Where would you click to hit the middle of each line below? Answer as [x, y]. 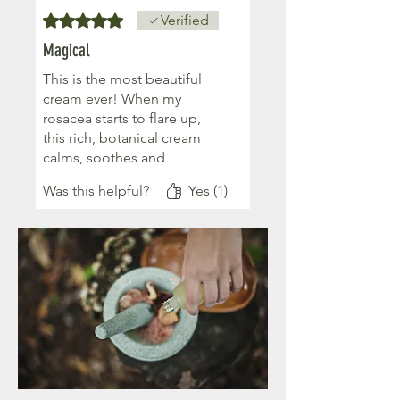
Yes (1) [208, 191]
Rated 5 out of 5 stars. [111, 19]
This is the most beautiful [122, 79]
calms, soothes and [104, 158]
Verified [185, 21]
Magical [66, 50]
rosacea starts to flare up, [122, 119]
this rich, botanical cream [122, 138]
